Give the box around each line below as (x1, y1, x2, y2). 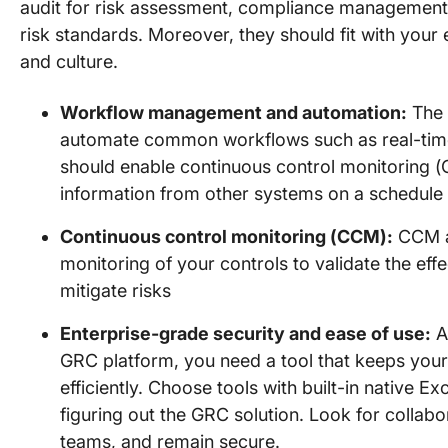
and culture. (20, 51, 118, 72)
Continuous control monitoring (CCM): (60, 226, 393, 247)
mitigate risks (60, 280, 171, 301)
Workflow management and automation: (60, 102, 407, 123)
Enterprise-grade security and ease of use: (60, 323, 431, 344)
